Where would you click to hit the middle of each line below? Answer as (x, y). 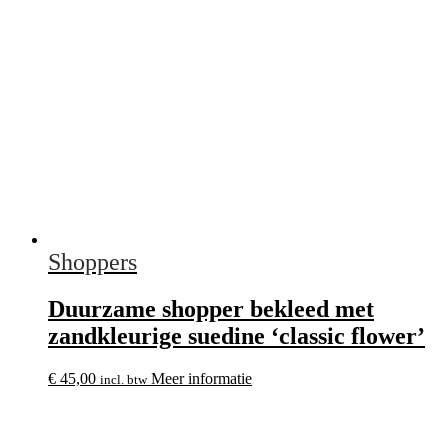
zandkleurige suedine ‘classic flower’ (236, 335)
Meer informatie (201, 378)
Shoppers (92, 262)
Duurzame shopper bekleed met (211, 308)
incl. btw (123, 379)
